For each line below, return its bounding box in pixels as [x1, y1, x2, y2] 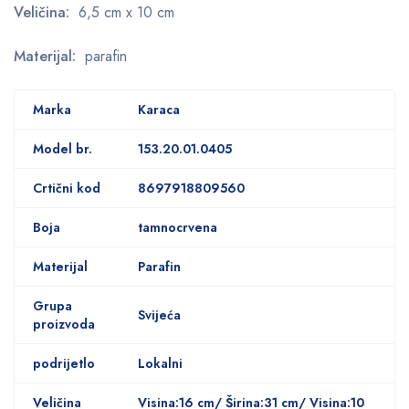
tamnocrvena [138, 217, 217, 236]
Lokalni [138, 353, 183, 372]
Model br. [33, 139, 92, 158]
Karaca [138, 100, 180, 119]
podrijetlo [33, 353, 95, 372]
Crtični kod [33, 178, 100, 197]
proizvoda [33, 314, 95, 333]
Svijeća [138, 305, 181, 324]
